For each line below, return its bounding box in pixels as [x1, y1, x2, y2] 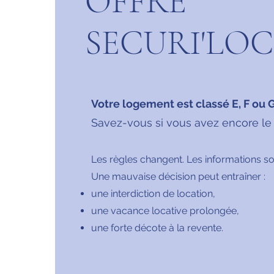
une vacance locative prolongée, [91, 205, 239, 217]
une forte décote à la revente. [91, 222, 223, 234]
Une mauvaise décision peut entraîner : [91, 171, 265, 182]
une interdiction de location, [91, 188, 215, 199]
